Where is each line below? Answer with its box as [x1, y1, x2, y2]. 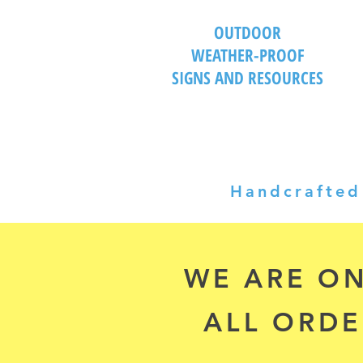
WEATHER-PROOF [190, 44, 305, 66]
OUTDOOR [214, 21, 281, 44]
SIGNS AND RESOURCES [172, 66, 323, 89]
